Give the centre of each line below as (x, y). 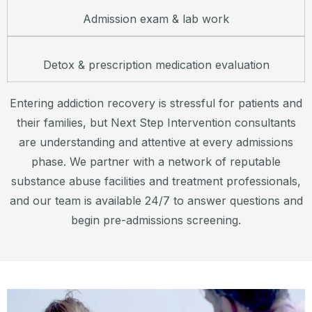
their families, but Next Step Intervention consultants (156, 123)
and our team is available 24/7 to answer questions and (156, 201)
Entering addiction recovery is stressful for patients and (156, 103)
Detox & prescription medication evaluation (156, 65)
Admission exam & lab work (156, 19)
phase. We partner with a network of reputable (156, 162)
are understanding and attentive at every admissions (156, 142)
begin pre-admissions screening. (156, 220)
